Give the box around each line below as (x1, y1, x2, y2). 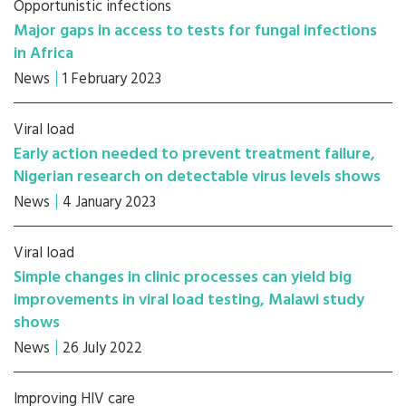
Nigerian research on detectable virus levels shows (14, 164, 381, 190)
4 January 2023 (63, 190, 156, 215)
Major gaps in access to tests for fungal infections (14, 18, 377, 44)
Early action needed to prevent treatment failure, (14, 141, 375, 168)
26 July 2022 (63, 336, 142, 361)
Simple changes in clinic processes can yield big (14, 265, 352, 291)
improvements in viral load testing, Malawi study (14, 287, 364, 314)
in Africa (14, 41, 73, 67)
